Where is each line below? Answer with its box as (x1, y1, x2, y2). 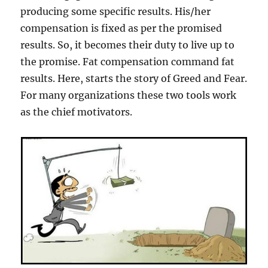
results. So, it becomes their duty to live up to (20, 38, 235, 51)
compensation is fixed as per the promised (20, 22, 223, 34)
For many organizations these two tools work (20, 89, 237, 101)
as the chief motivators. (20, 105, 133, 118)
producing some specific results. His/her (20, 5, 211, 17)
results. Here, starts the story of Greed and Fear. (20, 72, 248, 84)
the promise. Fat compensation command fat (20, 55, 235, 68)
